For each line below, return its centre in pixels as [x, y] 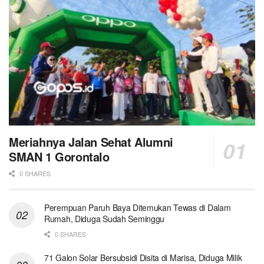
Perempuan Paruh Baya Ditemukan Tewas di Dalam [138, 207]
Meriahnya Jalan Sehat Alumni [91, 141]
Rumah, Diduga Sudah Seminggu [105, 218]
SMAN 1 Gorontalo [59, 156]
